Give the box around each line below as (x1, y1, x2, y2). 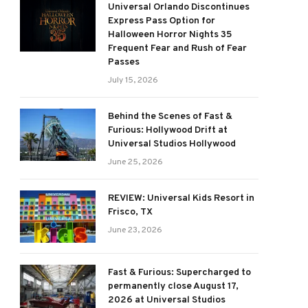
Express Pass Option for (108, 15, 215, 27)
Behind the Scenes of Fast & (108, 111, 232, 122)
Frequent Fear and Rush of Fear (108, 43, 247, 54)
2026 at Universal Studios (108, 294, 225, 306)
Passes (108, 56, 140, 68)
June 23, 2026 (108, 225, 162, 236)
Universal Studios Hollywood (108, 138, 236, 150)
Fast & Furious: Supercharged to (108, 267, 251, 278)
